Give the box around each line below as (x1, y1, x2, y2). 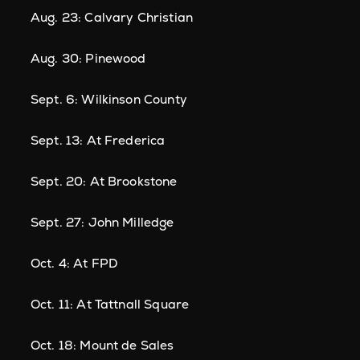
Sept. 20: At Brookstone (31, 173, 178, 190)
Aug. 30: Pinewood (31, 50, 146, 67)
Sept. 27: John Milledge (31, 214, 174, 231)
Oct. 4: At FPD (31, 255, 119, 272)
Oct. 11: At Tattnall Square (31, 296, 190, 313)
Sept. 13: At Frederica (31, 132, 166, 149)
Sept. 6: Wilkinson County (31, 91, 187, 108)
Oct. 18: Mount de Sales (31, 337, 174, 354)
